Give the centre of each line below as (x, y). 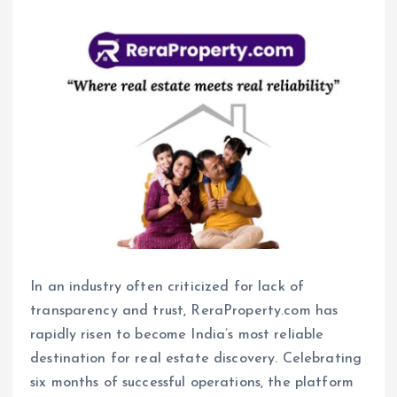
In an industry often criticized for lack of (167, 288)
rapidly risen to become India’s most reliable (177, 335)
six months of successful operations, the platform (192, 383)
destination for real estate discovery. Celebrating (196, 359)
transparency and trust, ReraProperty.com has (184, 311)
